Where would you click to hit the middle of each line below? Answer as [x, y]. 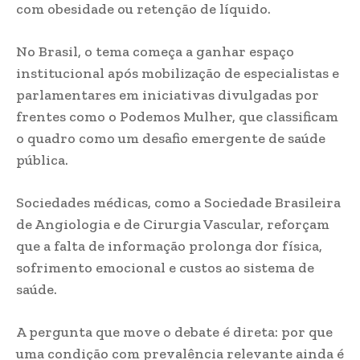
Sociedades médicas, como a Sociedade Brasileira [178, 202]
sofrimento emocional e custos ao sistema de [165, 268]
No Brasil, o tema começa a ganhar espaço [155, 51]
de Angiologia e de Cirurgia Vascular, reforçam [173, 224]
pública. [42, 160]
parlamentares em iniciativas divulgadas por [168, 95]
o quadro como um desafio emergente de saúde [171, 138]
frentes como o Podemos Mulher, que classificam [177, 117]
